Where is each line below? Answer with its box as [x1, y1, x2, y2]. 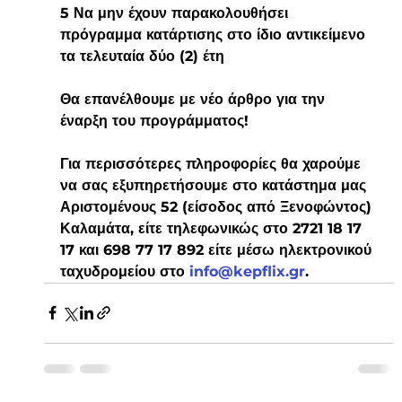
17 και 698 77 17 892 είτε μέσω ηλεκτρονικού [59, 240, 376, 258]
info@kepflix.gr [188, 262, 305, 280]
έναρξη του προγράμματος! [59, 111, 249, 129]
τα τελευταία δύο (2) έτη [59, 47, 224, 65]
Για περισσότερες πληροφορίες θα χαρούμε [59, 154, 365, 172]
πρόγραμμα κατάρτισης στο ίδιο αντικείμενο [59, 25, 370, 43]
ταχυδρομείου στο [59, 262, 189, 280]
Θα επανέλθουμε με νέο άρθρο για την [59, 90, 329, 108]
